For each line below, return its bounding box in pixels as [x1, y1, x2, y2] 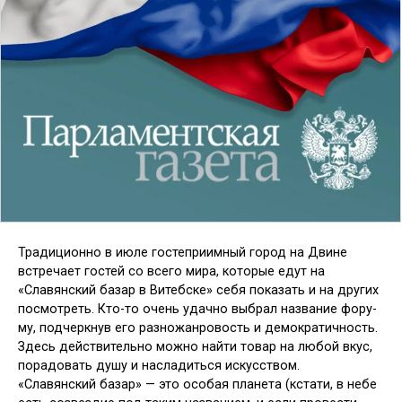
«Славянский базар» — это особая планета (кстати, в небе [18, 377, 377, 393]
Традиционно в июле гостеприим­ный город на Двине [18, 245, 347, 261]
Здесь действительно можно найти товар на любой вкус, [18, 339, 372, 355]
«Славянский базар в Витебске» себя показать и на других [18, 283, 379, 299]
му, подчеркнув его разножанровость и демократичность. [18, 320, 378, 336]
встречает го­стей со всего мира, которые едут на [18, 264, 325, 280]
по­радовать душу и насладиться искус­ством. [18, 358, 300, 374]
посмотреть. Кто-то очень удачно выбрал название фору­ [18, 301, 377, 318]
